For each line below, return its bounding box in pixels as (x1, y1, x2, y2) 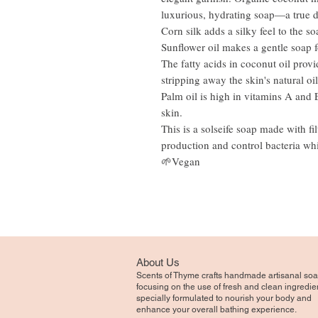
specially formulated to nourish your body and (136, 292, 312, 303)
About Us (136, 256, 182, 268)
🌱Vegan (161, 153, 200, 168)
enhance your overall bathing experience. (136, 304, 297, 314)
